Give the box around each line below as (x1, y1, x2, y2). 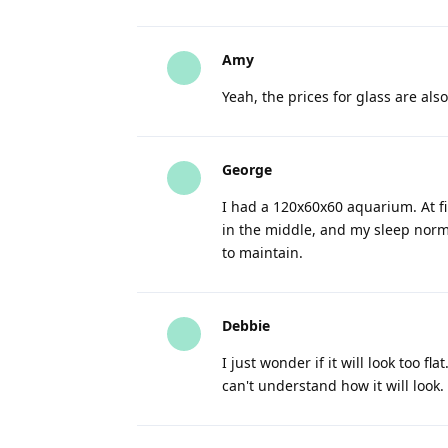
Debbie (222, 316, 270, 335)
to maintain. (222, 243, 303, 262)
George (222, 160, 272, 179)
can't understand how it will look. (222, 376, 444, 395)
